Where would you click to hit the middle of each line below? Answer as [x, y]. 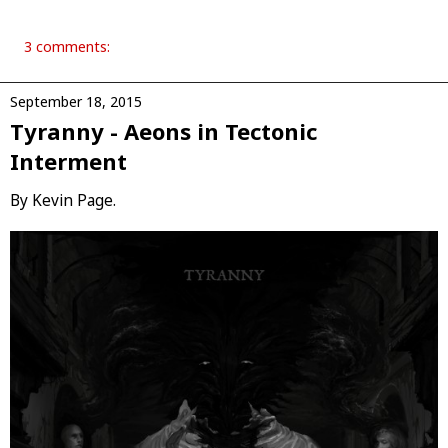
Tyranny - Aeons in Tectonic [163, 130]
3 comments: [67, 46]
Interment [68, 160]
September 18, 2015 [76, 101]
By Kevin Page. [63, 201]
